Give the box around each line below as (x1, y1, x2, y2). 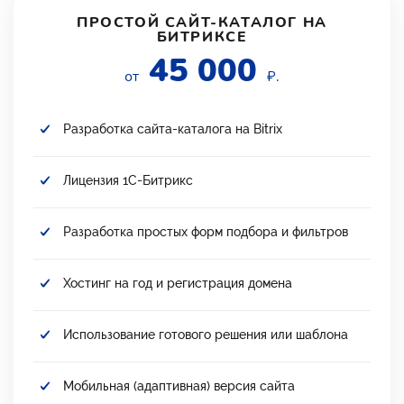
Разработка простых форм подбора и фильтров (63, 224, 348, 239)
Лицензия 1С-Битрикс (63, 172, 193, 188)
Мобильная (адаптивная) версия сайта (63, 378, 295, 393)
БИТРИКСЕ (156, 26, 248, 47)
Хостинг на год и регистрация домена (63, 275, 292, 290)
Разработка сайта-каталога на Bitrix (63, 121, 282, 136)
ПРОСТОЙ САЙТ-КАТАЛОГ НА (77, 12, 327, 32)
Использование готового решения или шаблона (63, 326, 348, 342)
